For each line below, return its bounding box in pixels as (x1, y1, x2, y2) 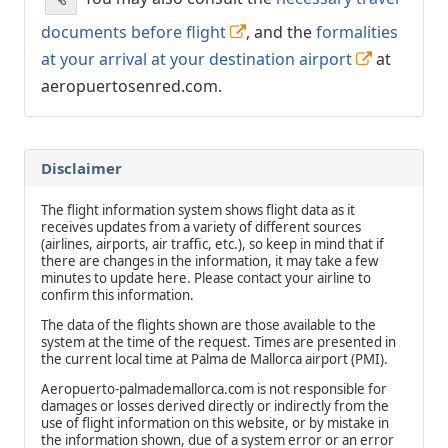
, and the (246, 20, 316, 43)
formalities (316, 20, 398, 43)
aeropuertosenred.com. (41, 74, 222, 97)
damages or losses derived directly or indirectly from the (41, 397, 389, 416)
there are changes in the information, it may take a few (41, 251, 378, 270)
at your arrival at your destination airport (41, 47, 352, 70)
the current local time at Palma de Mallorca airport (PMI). (41, 349, 388, 368)
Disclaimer (41, 157, 122, 178)
